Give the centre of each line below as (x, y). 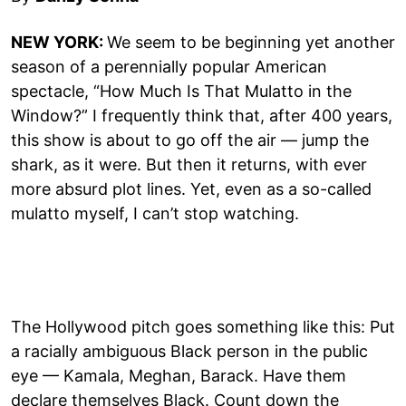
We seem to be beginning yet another (251, 42)
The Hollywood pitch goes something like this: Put (203, 326)
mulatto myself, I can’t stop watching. (155, 213)
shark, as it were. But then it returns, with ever (189, 164)
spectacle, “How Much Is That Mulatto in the (181, 91)
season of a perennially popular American (169, 66)
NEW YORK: (59, 42)
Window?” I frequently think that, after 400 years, (202, 115)
